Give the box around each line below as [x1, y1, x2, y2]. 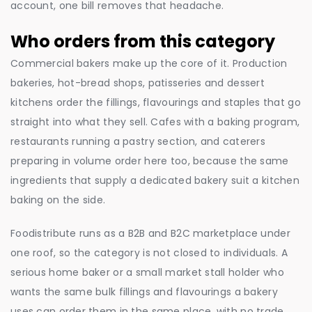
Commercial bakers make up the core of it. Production [10, 56, 288, 71]
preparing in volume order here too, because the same [10, 154, 289, 169]
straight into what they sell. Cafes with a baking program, [10, 115, 300, 130]
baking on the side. [10, 193, 106, 208]
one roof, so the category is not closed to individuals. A [10, 246, 288, 260]
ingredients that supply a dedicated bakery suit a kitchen [10, 173, 299, 188]
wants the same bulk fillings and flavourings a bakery [10, 285, 278, 299]
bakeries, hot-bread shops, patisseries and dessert [10, 76, 265, 91]
